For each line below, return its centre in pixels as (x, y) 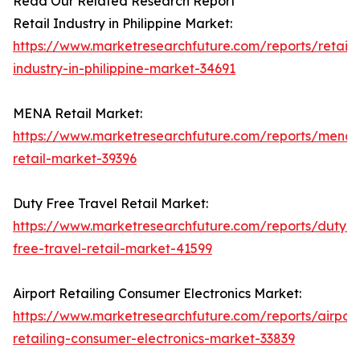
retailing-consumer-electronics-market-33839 (154, 339)
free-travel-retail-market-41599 (112, 249)
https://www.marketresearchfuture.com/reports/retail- (185, 46)
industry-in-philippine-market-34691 (124, 69)
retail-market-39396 (75, 159)
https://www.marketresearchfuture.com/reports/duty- (182, 226)
